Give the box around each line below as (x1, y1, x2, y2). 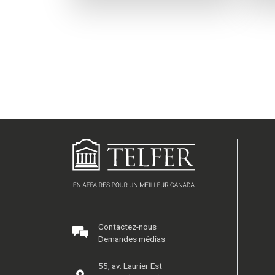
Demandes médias (98, 233, 166, 244)
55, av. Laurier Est (98, 260, 163, 271)
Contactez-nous (98, 221, 157, 231)
